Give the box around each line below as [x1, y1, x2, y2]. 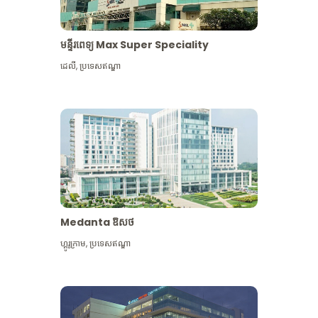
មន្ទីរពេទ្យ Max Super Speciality [60, 38, 209, 52]
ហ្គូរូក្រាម [60, 237, 87, 249]
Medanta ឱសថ [60, 215, 135, 229]
